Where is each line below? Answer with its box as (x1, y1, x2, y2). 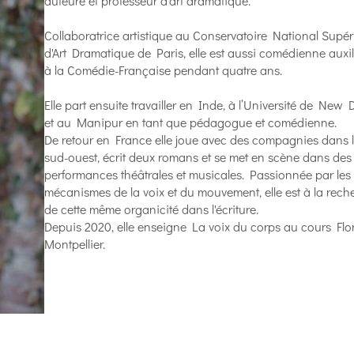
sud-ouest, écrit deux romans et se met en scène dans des (44, 149, 352, 165)
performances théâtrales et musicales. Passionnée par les (44, 166, 351, 183)
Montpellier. (44, 235, 105, 252)
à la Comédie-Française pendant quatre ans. (44, 62, 282, 78)
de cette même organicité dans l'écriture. (44, 201, 258, 217)
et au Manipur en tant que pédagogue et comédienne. (44, 114, 337, 130)
